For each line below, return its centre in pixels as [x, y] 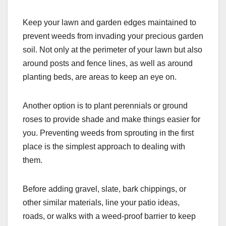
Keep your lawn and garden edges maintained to [109, 23]
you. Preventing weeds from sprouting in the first [108, 133]
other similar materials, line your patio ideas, [101, 203]
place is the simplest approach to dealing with [104, 147]
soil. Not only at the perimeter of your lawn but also [112, 50]
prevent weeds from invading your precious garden [113, 36]
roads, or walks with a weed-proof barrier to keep [109, 216]
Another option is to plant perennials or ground [105, 106]
